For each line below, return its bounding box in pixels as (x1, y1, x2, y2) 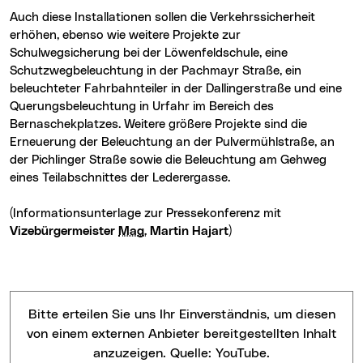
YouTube (216, 346, 267, 360)
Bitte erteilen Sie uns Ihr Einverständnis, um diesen (28, 307, 37, 321)
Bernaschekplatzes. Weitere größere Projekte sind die (10, 117, 307, 130)
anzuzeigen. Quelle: (93, 346, 216, 360)
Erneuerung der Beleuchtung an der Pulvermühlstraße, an (10, 135, 335, 148)
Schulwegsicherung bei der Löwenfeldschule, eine (10, 46, 288, 59)
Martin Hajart (147, 224, 228, 237)
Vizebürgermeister (10, 224, 118, 237)
